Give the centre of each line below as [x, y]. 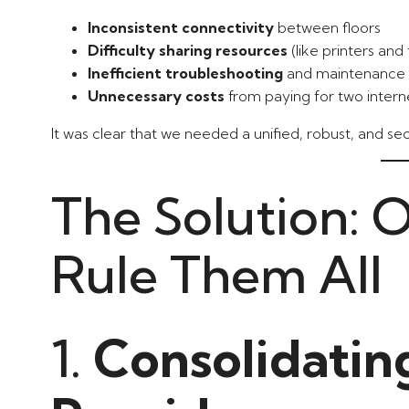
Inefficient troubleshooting [185, 73]
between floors [327, 27]
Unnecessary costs [156, 95]
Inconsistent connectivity [181, 27]
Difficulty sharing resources [188, 50]
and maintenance [344, 73]
